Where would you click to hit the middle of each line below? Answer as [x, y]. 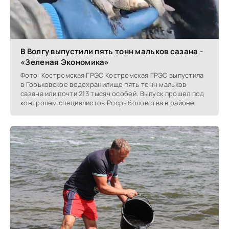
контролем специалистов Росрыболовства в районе [108, 102]
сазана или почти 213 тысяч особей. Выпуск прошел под [112, 93]
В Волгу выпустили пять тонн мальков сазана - [112, 51]
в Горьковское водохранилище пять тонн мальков [104, 84]
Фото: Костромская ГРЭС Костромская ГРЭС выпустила [112, 75]
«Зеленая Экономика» [65, 62]
